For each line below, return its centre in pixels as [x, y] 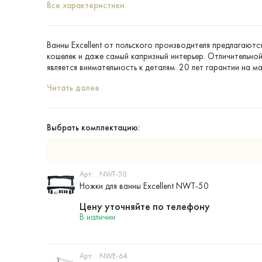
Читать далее [73, 88]
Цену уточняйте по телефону [145, 206]
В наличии [97, 217]
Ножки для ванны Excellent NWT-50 [144, 186]
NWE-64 [112, 256]
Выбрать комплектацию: [93, 127]
